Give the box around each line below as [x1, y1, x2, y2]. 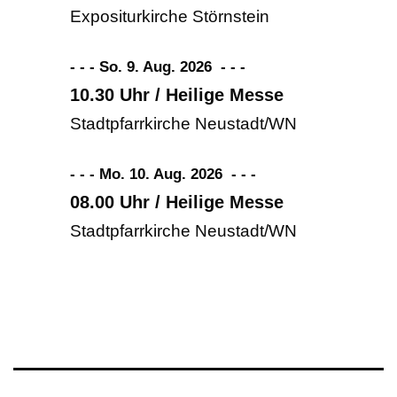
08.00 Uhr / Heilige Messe [70, 191, 284, 212]
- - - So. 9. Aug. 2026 [70, 57, 212, 75]
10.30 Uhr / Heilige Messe [70, 84, 284, 105]
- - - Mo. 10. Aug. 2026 [70, 164, 222, 183]
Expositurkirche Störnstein [70, 7, 269, 27]
